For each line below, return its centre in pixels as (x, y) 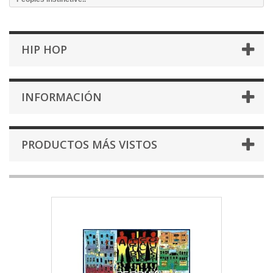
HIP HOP (44, 49)
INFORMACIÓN (62, 97)
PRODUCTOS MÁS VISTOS (89, 144)
